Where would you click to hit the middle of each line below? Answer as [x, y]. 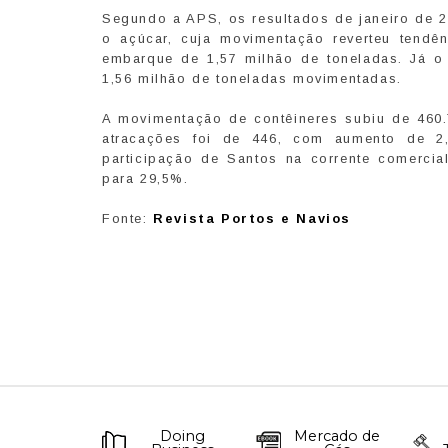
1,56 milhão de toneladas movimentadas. [252, 79]
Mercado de [336, 436]
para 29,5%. [145, 179]
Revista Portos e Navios [252, 219]
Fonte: [128, 219]
